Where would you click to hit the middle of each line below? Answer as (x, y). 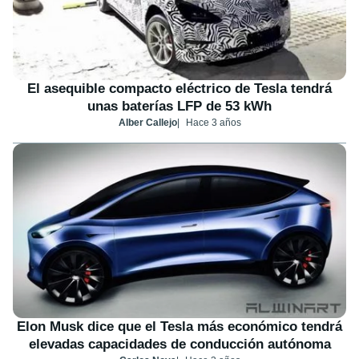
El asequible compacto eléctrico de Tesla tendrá (179, 88)
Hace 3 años (213, 122)
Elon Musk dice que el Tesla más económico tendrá (179, 326)
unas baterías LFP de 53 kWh (179, 106)
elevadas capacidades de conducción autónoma (179, 344)
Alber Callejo (147, 122)
